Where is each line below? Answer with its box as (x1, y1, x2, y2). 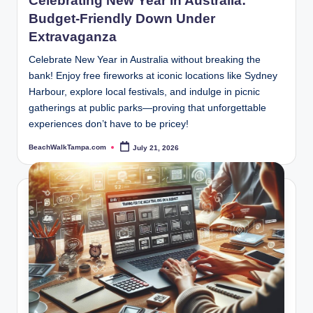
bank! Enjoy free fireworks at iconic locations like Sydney (29, 71, 277, 82)
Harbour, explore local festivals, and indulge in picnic (29, 87, 260, 98)
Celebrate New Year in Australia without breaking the (29, 54, 261, 66)
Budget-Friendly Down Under (29, 11, 215, 27)
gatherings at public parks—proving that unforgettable (29, 103, 266, 114)
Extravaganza (29, 29, 117, 45)
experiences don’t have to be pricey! (29, 119, 189, 130)
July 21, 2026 (133, 143, 180, 152)
